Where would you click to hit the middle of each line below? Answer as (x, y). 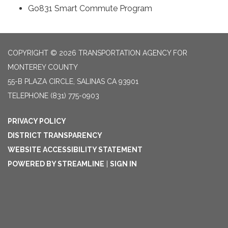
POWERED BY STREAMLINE (56, 164)
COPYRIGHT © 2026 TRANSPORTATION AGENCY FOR (97, 53)
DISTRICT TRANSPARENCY (55, 135)
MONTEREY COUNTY (43, 67)
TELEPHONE (28, 95)
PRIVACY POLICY (37, 121)
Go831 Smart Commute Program (90, 8)
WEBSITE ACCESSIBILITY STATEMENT (75, 149)
